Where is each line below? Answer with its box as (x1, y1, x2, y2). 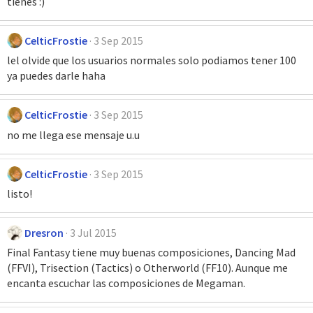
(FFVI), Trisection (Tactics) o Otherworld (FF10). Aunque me (7, 261, 288, 275)
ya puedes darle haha (7, 68, 105, 83)
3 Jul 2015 (70, 226, 117, 240)
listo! (7, 187, 32, 201)
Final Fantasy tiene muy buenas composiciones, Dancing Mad (7, 245, 296, 260)
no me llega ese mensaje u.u (7, 127, 140, 142)
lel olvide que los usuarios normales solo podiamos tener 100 (7, 53, 296, 68)
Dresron (24, 226, 64, 240)
